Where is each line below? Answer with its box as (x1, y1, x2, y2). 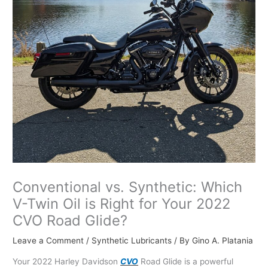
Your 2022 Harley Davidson (13, 256, 121, 266)
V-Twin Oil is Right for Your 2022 (13, 195, 231, 213)
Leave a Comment (13, 236, 84, 246)
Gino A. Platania (192, 236, 254, 246)
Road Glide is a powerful (138, 256, 234, 266)
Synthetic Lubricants (92, 236, 172, 246)
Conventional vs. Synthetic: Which (13, 178, 243, 196)
